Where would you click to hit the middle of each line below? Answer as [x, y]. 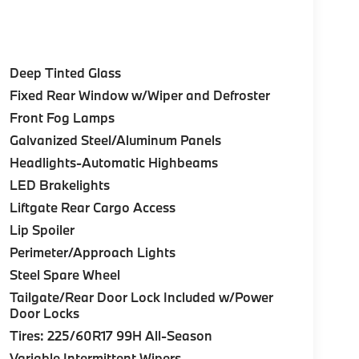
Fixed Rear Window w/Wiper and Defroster [139, 95]
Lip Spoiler [42, 230]
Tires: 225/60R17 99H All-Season [111, 336]
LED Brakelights [59, 185]
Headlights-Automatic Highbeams [113, 163]
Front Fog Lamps [62, 118]
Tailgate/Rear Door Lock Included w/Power [141, 297]
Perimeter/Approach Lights [92, 252]
